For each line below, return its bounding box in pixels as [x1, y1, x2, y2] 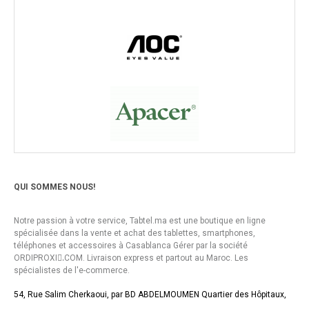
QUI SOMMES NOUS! [14, 181, 95, 192]
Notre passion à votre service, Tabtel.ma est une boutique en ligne [14, 215, 266, 226]
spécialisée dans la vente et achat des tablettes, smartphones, [14, 228, 255, 238]
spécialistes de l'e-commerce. [14, 265, 130, 275]
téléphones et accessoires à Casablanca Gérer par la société [14, 240, 248, 250]
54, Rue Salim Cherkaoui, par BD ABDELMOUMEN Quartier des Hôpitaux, [14, 289, 286, 299]
